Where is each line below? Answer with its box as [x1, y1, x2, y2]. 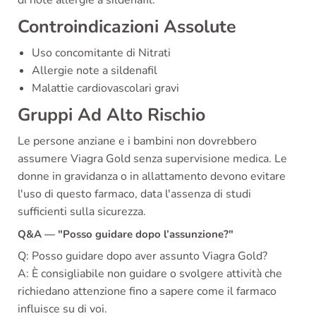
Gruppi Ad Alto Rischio [18, 103, 205, 128]
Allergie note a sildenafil [32, 63, 157, 79]
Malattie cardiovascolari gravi [32, 80, 179, 97]
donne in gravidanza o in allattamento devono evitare [18, 169, 286, 185]
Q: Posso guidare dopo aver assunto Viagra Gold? [18, 248, 267, 265]
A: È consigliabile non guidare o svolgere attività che [18, 266, 282, 282]
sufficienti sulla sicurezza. [18, 204, 146, 220]
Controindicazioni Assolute [18, 15, 236, 39]
